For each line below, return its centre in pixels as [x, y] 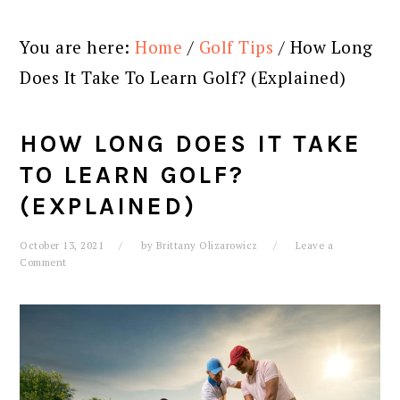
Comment [43, 262]
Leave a [314, 246]
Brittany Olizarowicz [207, 246]
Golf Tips [236, 47]
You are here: [78, 47]
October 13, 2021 [62, 246]
